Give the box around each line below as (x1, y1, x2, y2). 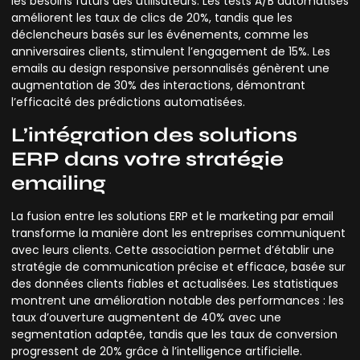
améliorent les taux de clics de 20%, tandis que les (11, 10, 292, 27)
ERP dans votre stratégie (11, 146, 284, 171)
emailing (11, 170, 106, 195)
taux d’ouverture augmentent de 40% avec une (11, 309, 281, 325)
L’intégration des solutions (11, 122, 297, 147)
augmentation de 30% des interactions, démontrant (11, 77, 305, 94)
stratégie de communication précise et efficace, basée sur (11, 258, 346, 275)
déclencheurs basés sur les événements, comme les (11, 27, 309, 43)
